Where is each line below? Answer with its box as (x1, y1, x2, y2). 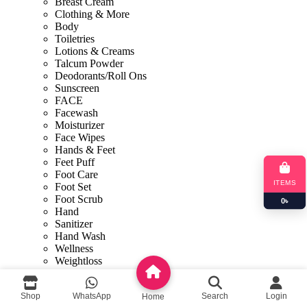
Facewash (55, 106, 98, 119)
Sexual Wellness (55, 291, 125, 304)
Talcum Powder (55, 57, 123, 69)
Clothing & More (55, 8, 130, 20)
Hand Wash (55, 230, 106, 242)
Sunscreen (55, 82, 99, 94)
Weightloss (55, 254, 102, 267)
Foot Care (55, 168, 98, 180)
